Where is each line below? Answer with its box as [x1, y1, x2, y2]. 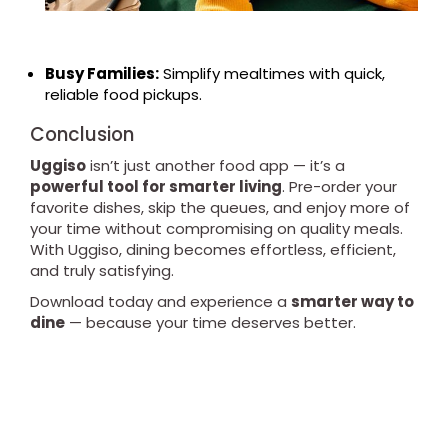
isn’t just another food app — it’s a [86, 154, 345, 176]
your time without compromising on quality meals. [30, 217, 403, 239]
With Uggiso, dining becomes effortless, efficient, [30, 238, 396, 260]
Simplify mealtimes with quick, [159, 62, 385, 84]
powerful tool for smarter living [30, 175, 282, 197]
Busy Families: [45, 62, 159, 84]
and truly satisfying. [30, 259, 174, 281]
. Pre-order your [282, 175, 397, 197]
